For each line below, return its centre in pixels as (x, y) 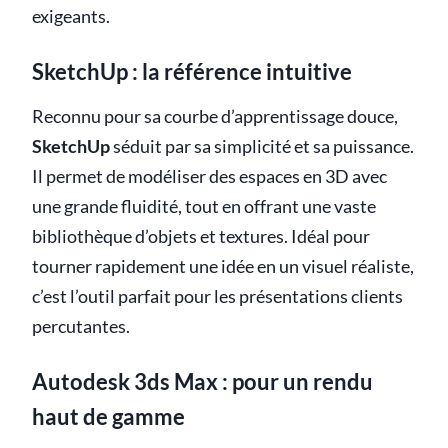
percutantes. (81, 326)
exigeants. (71, 16)
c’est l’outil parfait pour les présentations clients (217, 296)
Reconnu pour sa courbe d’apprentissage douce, (215, 116)
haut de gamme (108, 416)
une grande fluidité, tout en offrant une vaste (204, 206)
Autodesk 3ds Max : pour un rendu (202, 381)
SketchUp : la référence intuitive (192, 71)
